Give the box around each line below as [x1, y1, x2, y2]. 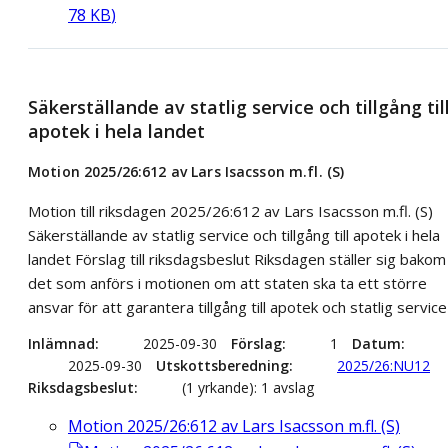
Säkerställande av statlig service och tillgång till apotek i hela [28, 225, 440, 246]
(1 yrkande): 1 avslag [182, 378, 314, 398]
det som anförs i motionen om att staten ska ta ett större [28, 273, 427, 294]
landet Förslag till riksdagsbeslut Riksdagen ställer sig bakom [28, 249, 446, 270]
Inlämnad [28, 334, 95, 354]
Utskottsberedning [156, 356, 289, 376]
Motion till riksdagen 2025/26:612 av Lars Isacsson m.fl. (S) [28, 201, 433, 222]
